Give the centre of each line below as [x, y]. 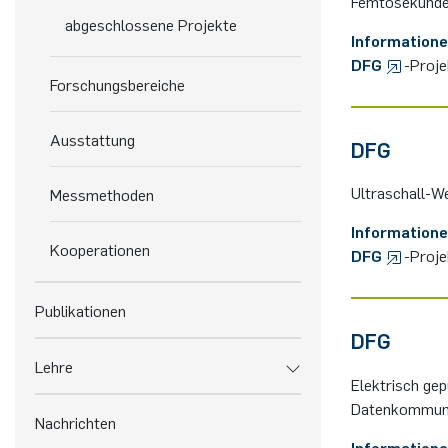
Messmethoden [102, 194]
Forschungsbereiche [117, 84]
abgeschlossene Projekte [151, 24]
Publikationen [80, 310]
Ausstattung [92, 139]
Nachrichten [75, 422]
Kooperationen [100, 249]
